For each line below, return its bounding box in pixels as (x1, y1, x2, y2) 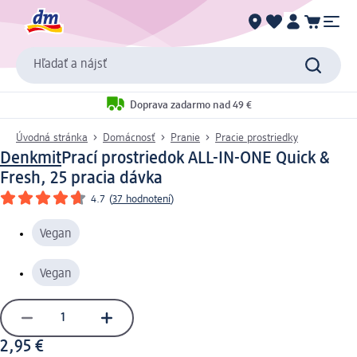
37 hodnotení (112, 193, 171, 205)
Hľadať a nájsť (33, 58, 107, 72)
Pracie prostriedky (215, 131, 298, 143)
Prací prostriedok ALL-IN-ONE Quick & (61, 149, 330, 167)
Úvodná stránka (16, 131, 88, 143)
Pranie (171, 131, 200, 143)
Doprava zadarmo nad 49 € (130, 100, 252, 112)
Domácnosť (103, 131, 155, 143)
